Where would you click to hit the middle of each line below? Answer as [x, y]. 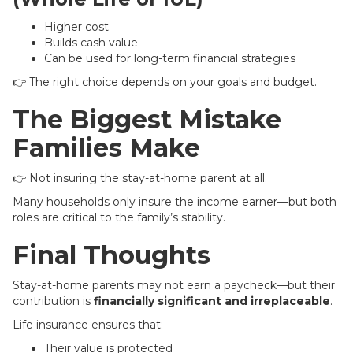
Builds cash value [91, 43]
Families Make [106, 148]
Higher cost [76, 27]
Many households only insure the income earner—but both [175, 202]
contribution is [53, 301]
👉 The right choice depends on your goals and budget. [165, 82]
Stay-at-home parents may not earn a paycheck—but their [174, 285]
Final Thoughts [111, 255]
